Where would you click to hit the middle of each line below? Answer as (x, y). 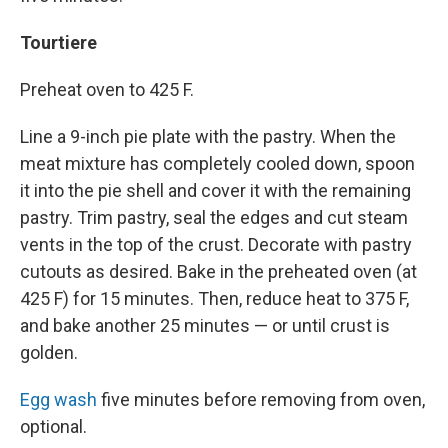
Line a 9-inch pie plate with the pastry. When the (208, 137)
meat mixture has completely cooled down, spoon (217, 164)
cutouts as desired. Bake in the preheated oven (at (218, 272)
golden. (49, 353)
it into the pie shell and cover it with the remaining (215, 191)
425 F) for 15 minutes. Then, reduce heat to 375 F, (214, 299)
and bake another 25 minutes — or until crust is (205, 326)
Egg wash (58, 400)
